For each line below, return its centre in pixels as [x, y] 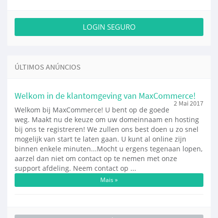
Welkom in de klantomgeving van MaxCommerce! [105, 96]
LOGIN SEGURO [109, 27]
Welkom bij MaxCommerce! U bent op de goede [92, 110]
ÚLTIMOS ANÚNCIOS [48, 67]
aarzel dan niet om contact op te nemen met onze [96, 158]
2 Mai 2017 [189, 103]
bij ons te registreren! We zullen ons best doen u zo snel [107, 129]
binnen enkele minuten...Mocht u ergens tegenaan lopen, [109, 149]
